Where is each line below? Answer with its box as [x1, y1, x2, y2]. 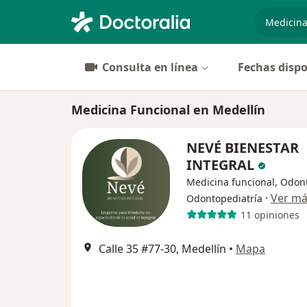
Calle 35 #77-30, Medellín [99, 241, 226, 256]
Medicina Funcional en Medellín [71, 101, 265, 118]
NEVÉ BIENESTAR [186, 138, 299, 157]
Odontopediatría [186, 192, 262, 205]
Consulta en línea [102, 60, 198, 75]
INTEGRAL [186, 156, 258, 174]
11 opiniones [240, 208, 299, 221]
